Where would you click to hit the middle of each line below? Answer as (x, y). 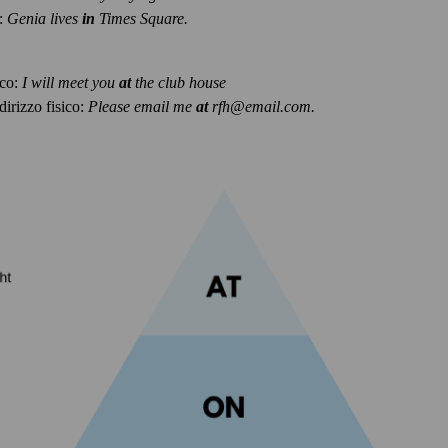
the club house (178, 82)
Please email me (142, 106)
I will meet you (70, 82)
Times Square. (143, 18)
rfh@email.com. (263, 106)
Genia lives (44, 18)
